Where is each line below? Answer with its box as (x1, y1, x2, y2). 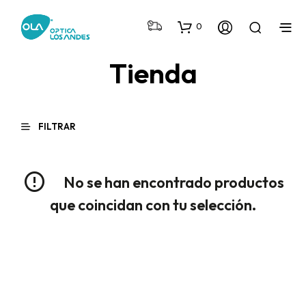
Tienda (109, 55, 197, 92)
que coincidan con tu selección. (50, 195, 256, 215)
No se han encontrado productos (60, 173, 284, 193)
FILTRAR (36, 120, 76, 132)
